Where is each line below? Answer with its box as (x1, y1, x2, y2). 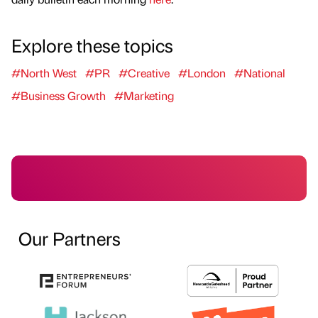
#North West (11, 65, 77, 81)
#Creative (119, 65, 170, 81)
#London (178, 65, 226, 81)
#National (234, 65, 285, 81)
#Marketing (114, 88, 174, 104)
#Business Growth (11, 88, 106, 104)
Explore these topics (11, 33, 173, 57)
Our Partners (18, 226, 121, 251)
